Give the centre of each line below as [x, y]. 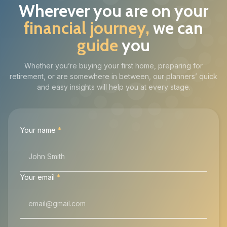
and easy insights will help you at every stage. [113, 87]
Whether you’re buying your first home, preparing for [113, 66]
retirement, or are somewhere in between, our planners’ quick [113, 77]
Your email [37, 177]
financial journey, [87, 28]
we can [178, 28]
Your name [38, 130]
